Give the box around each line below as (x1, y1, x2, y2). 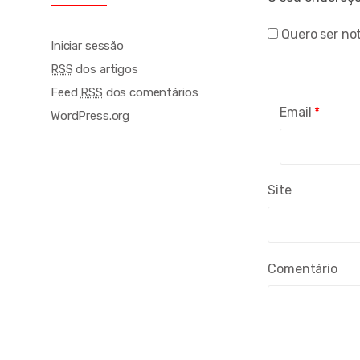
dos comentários (102, 85, 198, 100)
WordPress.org (51, 108, 130, 123)
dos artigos (72, 62, 138, 77)
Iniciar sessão (51, 39, 124, 54)
